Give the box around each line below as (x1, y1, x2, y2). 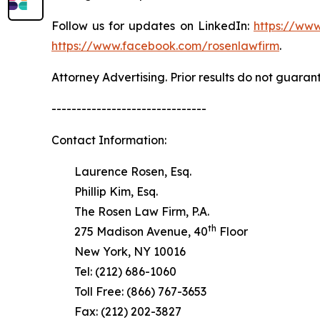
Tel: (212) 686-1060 (51, 264, 176, 279)
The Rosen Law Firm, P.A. (51, 204, 209, 219)
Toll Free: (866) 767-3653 (51, 284, 206, 299)
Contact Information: (51, 132, 166, 147)
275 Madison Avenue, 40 (51, 224, 208, 239)
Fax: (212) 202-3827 (51, 304, 181, 319)
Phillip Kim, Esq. (51, 184, 158, 199)
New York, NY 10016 (51, 244, 186, 259)
